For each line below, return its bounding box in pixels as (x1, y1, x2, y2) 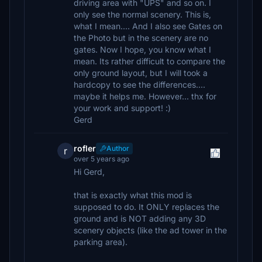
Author (106, 144, 129, 153)
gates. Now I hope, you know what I (74, 44, 211, 54)
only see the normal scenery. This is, (74, 9, 211, 19)
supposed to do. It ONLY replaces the (74, 202, 219, 212)
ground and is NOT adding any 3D (74, 213, 206, 223)
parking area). (74, 237, 127, 247)
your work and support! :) (74, 103, 171, 113)
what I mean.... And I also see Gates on (74, 21, 222, 31)
